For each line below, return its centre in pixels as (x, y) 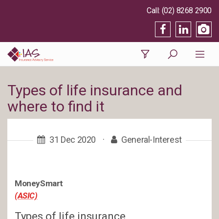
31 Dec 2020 (73, 140)
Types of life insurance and (95, 90)
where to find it (56, 106)
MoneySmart (39, 183)
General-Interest (152, 140)
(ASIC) (26, 196)
